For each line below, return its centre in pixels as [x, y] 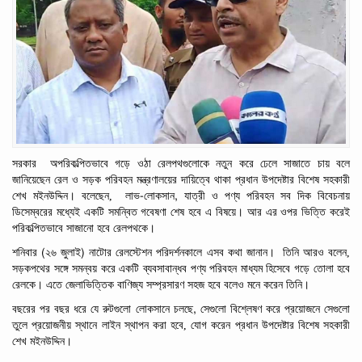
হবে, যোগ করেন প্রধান [214, 325]
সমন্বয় [85, 268]
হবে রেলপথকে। [126, 228]
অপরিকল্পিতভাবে [79, 163]
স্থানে [86, 325]
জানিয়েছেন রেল [40, 179]
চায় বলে [334, 163]
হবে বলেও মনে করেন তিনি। [259, 284]
